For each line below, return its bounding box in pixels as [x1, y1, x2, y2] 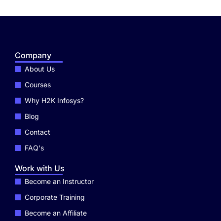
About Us [25, 64, 55, 73]
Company [15, 50, 51, 60]
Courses [25, 80, 51, 89]
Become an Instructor [25, 177, 94, 185]
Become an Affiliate [25, 209, 87, 217]
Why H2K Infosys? [25, 96, 84, 105]
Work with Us [15, 163, 65, 173]
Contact [25, 127, 50, 136]
